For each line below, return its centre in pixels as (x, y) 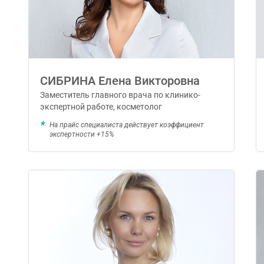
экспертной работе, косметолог (101, 107)
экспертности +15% (82, 135)
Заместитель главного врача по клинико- (121, 95)
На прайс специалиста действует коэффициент (126, 125)
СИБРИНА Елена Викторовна (120, 81)
